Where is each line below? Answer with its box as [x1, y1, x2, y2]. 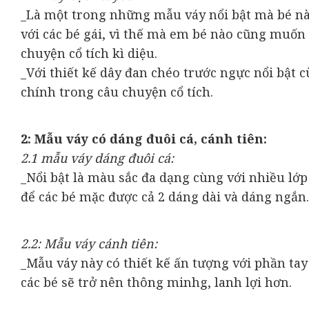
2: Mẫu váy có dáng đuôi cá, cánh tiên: [21, 130, 267, 147]
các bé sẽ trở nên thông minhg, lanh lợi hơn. [21, 274, 292, 291]
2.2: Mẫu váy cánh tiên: [21, 235, 157, 252]
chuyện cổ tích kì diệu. [21, 44, 157, 61]
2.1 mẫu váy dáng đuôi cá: [21, 150, 174, 166]
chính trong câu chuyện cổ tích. [21, 83, 213, 100]
